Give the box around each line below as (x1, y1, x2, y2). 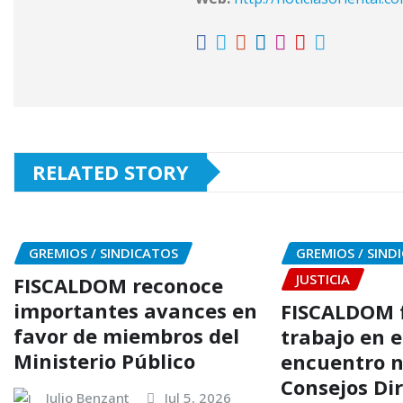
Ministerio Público (13, 347, 195, 375)
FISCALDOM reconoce (13, 272, 223, 300)
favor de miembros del (13, 322, 239, 350)
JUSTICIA (296, 269, 351, 288)
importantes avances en (13, 297, 257, 325)
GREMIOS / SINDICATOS (29, 243, 178, 262)
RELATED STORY (32, 157, 189, 185)
